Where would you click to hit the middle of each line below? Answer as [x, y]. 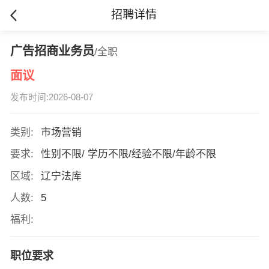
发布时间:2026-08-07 [51, 98]
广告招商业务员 [52, 51]
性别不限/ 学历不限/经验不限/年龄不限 [130, 154]
